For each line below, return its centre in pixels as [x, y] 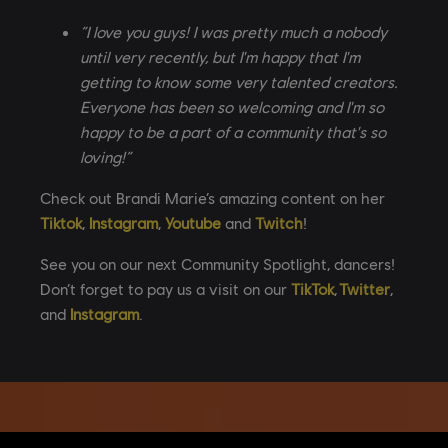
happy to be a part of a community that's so [233, 131]
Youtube [193, 222]
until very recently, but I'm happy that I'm [220, 56]
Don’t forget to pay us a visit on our [165, 288]
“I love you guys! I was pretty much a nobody [233, 31]
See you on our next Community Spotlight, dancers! [217, 263]
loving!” [105, 156]
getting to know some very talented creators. [239, 81]
